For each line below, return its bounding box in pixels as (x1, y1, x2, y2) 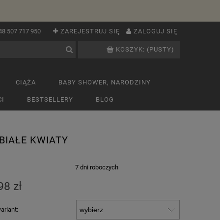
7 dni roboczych (75, 163, 118, 171)
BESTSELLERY (27, 96, 73, 103)
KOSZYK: (116, 46, 145, 53)
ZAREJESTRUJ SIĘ (60, 27, 120, 35)
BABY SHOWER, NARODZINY (58, 79, 151, 86)
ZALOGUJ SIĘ (134, 27, 177, 35)
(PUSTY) (147, 46, 175, 53)
